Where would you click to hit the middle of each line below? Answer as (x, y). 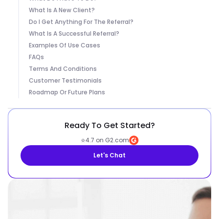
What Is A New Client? (62, 10)
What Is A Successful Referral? (74, 33)
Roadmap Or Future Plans (67, 92)
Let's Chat (109, 155)
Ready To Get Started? (109, 125)
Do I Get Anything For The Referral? (81, 22)
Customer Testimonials (65, 80)
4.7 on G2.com (107, 140)
